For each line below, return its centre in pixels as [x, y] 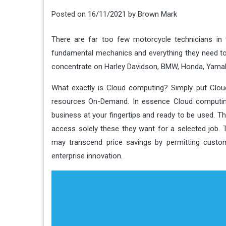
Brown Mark [157, 14]
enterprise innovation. [87, 156]
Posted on [70, 14]
